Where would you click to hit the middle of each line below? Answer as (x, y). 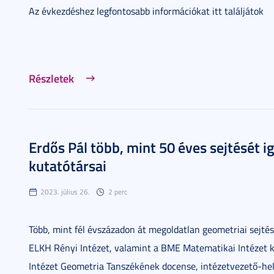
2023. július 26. (65, 192)
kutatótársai (68, 166)
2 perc (118, 192)
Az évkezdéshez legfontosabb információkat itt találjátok (146, 11)
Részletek (51, 78)
